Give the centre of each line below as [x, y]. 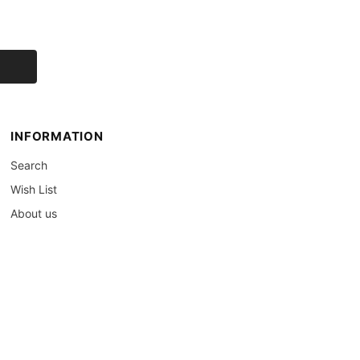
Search [29, 166]
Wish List [34, 190]
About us [34, 214]
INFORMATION [57, 137]
